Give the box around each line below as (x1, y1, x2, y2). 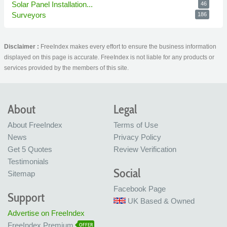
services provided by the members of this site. (4, 64, 129, 71)
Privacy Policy (113, 133, 161, 141)
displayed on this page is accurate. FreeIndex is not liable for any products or (4, 53, 214, 61)
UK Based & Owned (128, 197, 195, 205)
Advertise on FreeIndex (8, 209, 85, 217)
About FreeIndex (8, 121, 62, 129)
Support (8, 190, 45, 205)
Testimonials (8, 157, 49, 166)
